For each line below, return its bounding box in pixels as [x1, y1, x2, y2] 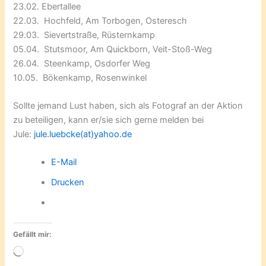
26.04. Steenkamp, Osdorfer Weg [13, 58, 151, 69]
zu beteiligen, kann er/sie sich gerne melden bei [13, 114, 204, 125]
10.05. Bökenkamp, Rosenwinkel [13, 72, 147, 83]
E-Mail [51, 157, 77, 168]
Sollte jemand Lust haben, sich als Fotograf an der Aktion [13, 100, 243, 111]
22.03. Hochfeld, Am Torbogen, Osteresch [13, 15, 188, 26]
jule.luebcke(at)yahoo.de [34, 128, 132, 140]
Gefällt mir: [13, 230, 52, 239]
